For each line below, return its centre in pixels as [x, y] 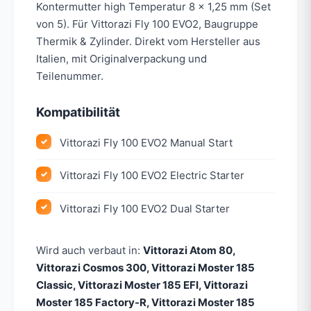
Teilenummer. [70, 76]
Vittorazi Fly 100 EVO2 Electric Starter [152, 176]
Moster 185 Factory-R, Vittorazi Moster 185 [145, 302]
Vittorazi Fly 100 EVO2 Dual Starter [145, 208]
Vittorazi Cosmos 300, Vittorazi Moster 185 [145, 267]
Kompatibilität [78, 112]
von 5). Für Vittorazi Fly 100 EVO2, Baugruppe [147, 24]
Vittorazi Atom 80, [189, 250]
